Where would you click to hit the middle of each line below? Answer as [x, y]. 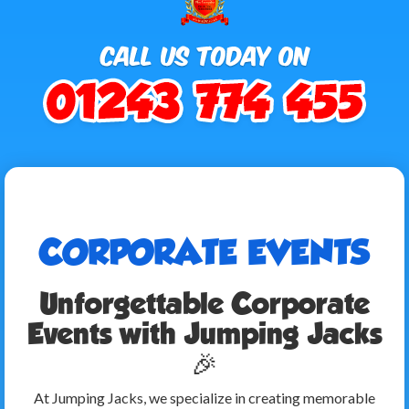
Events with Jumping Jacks [204, 334]
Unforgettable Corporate [204, 304]
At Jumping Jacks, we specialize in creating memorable [204, 398]
